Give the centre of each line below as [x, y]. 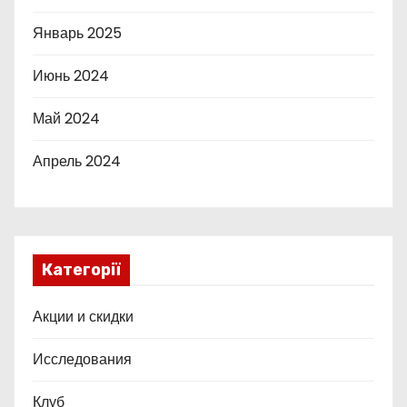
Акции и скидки [83, 316]
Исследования [82, 359]
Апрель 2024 [77, 161]
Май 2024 [66, 118]
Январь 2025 [77, 33]
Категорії [81, 269]
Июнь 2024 [71, 75]
